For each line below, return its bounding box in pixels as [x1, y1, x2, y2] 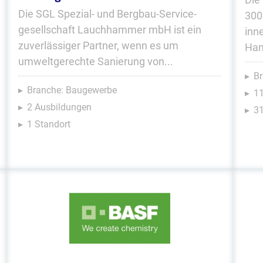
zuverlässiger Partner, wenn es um [18, 39, 178, 52]
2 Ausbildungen [26, 102, 92, 113]
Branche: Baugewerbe [26, 85, 117, 96]
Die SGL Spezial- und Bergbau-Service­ [18, 8, 197, 20]
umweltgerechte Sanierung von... [18, 55, 173, 68]
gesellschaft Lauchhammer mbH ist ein [18, 23, 201, 36]
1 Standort [26, 119, 70, 130]
